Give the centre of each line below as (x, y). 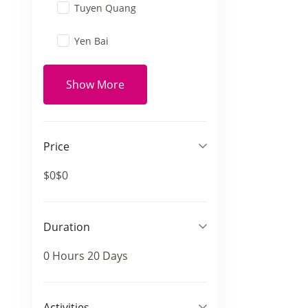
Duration (67, 227)
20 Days (108, 256)
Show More (95, 85)
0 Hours (65, 256)
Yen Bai (91, 41)
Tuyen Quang (105, 8)
